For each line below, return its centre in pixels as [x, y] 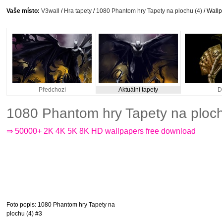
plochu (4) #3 [24, 214]
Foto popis [21, 205]
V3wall [50, 11]
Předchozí [52, 90]
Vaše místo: [23, 11]
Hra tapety [78, 11]
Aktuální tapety [138, 90]
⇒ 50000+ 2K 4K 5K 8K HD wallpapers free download [101, 131]
